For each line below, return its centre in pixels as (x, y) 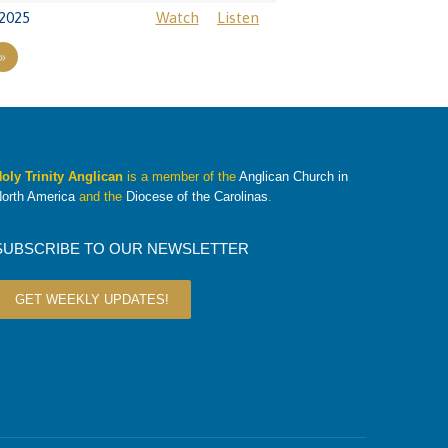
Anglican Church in (293, 176)
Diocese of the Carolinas (196, 196)
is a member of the (180, 176)
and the (100, 196)
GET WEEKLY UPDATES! (91, 299)
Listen (238, 17)
